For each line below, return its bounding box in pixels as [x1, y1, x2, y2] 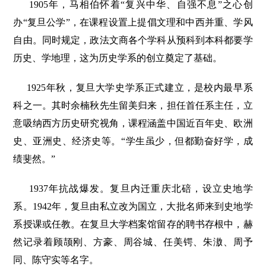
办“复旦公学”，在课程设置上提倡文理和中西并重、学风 [13, 17, 253, 28]
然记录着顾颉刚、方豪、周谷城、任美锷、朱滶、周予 [13, 237, 253, 248]
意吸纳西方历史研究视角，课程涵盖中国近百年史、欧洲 [13, 118, 253, 129]
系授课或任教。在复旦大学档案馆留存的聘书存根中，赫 [13, 219, 253, 230]
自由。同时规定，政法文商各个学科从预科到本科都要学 [13, 35, 253, 46]
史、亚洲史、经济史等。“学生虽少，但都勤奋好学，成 [13, 136, 253, 147]
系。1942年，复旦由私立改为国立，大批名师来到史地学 [13, 201, 253, 212]
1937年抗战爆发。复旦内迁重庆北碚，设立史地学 [28, 183, 253, 194]
